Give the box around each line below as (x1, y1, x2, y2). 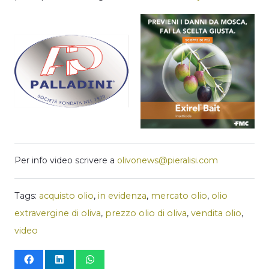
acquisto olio (39, 190, 94, 201)
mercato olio (151, 190, 207, 201)
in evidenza (98, 190, 147, 201)
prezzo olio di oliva (105, 207, 187, 219)
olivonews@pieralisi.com (117, 154, 218, 166)
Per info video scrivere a (14, 154, 117, 166)
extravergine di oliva (14, 207, 101, 219)
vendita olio (191, 207, 241, 219)
